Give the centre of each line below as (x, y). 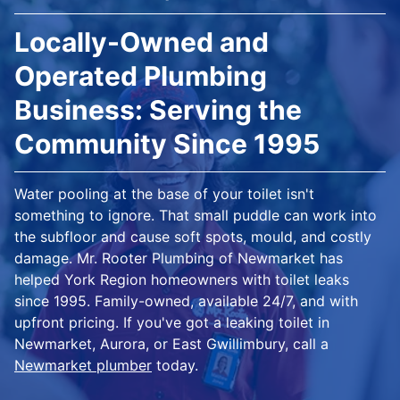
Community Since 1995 (167, 144)
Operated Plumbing (141, 76)
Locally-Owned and (142, 42)
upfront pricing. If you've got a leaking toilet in (172, 323)
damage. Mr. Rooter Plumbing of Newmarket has (179, 258)
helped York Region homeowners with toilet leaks (182, 280)
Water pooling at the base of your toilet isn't (164, 194)
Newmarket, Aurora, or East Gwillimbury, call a (171, 344)
